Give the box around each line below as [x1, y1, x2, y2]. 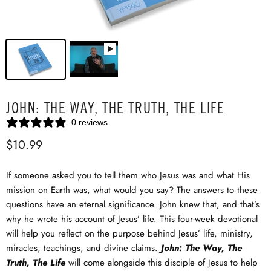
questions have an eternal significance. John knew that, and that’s [6, 198, 260, 211]
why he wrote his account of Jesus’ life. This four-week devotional [6, 212, 258, 226]
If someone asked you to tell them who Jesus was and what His [6, 169, 250, 182]
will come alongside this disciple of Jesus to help [65, 256, 258, 269]
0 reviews [71, 117, 108, 127]
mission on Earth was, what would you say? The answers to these [6, 183, 258, 197]
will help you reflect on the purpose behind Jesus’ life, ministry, [6, 227, 253, 240]
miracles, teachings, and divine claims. [6, 241, 161, 255]
